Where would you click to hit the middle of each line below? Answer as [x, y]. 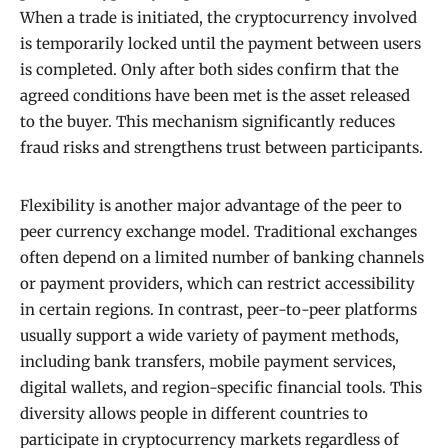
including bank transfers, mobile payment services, [208, 362]
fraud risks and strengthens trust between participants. [221, 148]
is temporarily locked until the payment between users [220, 44]
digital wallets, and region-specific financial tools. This [221, 388]
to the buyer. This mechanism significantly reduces [207, 122]
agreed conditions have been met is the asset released [215, 96]
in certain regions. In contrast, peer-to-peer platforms [218, 310]
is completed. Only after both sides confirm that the [209, 70]
